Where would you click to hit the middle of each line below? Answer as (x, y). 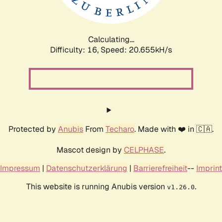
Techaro (120, 129)
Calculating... (111, 39)
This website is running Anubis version (96, 186)
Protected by (33, 129)
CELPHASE (144, 150)
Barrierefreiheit (160, 168)
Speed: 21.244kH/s (136, 50)
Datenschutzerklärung (87, 168)
